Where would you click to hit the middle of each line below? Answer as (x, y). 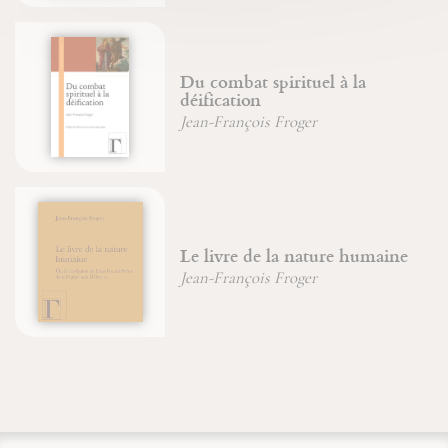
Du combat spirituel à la (273, 82)
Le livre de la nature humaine (294, 256)
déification (221, 100)
